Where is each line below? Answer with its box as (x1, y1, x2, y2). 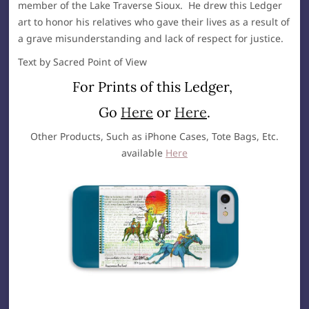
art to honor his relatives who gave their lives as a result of (18, 15, 290, 29)
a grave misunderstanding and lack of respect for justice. (18, 32, 287, 46)
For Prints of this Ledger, (72, 78, 237, 96)
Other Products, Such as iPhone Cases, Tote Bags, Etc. (30, 130, 279, 143)
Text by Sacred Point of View (18, 55, 148, 69)
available (121, 146, 166, 160)
